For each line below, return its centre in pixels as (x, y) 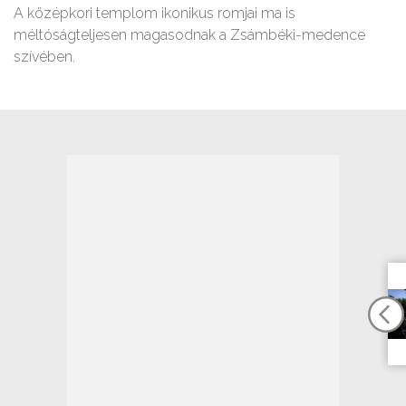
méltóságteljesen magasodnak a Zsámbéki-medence (189, 34)
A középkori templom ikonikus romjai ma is (155, 13)
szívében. (44, 56)
